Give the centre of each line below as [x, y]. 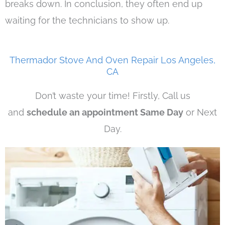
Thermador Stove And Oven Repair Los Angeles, [113, 60]
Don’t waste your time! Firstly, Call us [113, 96]
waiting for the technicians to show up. [87, 20]
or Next [200, 113]
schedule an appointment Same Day [105, 113]
